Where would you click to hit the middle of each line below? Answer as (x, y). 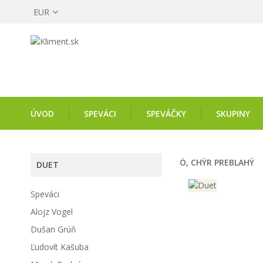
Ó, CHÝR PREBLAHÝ (217, 162)
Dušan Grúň (53, 229)
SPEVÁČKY (166, 114)
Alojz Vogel (52, 212)
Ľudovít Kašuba (60, 247)
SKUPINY (233, 114)
